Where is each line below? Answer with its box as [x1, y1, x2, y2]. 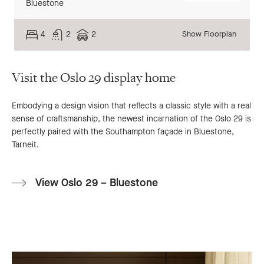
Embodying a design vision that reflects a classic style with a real [12, 100, 251, 111]
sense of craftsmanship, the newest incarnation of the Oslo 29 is [12, 113, 251, 124]
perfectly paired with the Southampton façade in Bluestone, [12, 126, 234, 137]
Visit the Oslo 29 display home [12, 69, 176, 86]
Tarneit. [12, 138, 39, 150]
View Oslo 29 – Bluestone [35, 175, 158, 190]
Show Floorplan [182, 28, 236, 39]
